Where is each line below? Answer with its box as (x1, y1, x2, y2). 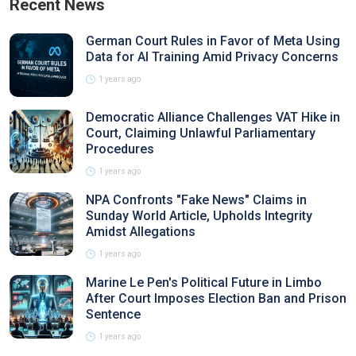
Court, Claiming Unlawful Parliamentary (86, 126, 315, 141)
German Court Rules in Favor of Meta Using (86, 33, 340, 48)
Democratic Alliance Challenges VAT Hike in (86, 110, 340, 125)
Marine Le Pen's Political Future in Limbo (86, 275, 322, 290)
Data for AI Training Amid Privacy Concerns (86, 49, 339, 64)
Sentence (86, 307, 141, 322)
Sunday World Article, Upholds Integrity (86, 208, 312, 223)
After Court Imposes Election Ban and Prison (86, 291, 346, 306)
